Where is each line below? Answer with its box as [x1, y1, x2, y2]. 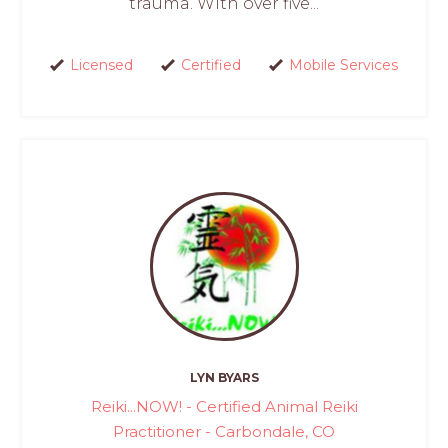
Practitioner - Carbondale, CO [113, 422, 335, 442]
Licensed [69, 55, 133, 74]
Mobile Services [288, 55, 398, 74]
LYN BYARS [189, 370, 259, 386]
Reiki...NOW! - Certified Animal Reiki [90, 397, 358, 417]
